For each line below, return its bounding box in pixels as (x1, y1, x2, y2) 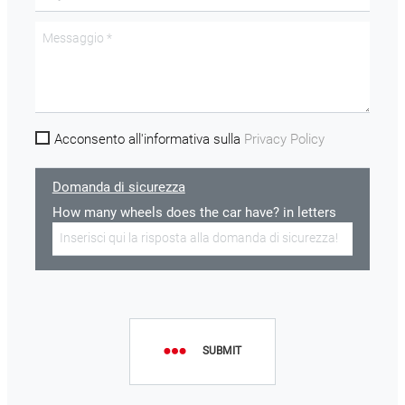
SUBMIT (202, 344, 241, 358)
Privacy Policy (244, 131, 325, 148)
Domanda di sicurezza (52, 179, 185, 196)
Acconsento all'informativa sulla (54, 131, 245, 148)
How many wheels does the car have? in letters (52, 203, 336, 221)
